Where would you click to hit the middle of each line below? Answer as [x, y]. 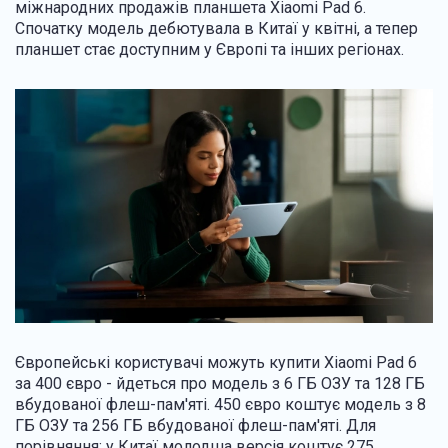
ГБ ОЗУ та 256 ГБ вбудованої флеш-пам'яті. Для [195, 426]
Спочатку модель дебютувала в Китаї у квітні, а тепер [216, 28]
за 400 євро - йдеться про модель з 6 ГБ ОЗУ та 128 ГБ [220, 384]
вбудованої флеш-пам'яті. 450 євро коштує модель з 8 [220, 405]
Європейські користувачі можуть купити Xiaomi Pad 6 [216, 363]
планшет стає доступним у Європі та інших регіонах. [211, 49]
